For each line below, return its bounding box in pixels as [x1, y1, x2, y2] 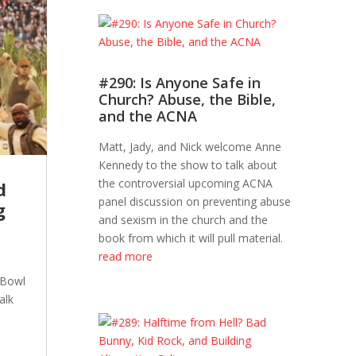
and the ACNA [99, 106, 198, 126]
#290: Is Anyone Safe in [99, 73, 261, 93]
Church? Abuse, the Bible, [99, 90, 277, 110]
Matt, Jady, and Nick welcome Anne [99, 139, 282, 155]
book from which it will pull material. [99, 230, 284, 246]
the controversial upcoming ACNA [99, 176, 273, 192]
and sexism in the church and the [99, 212, 269, 228]
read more [99, 249, 153, 265]
